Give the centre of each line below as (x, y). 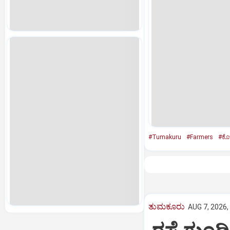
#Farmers (199, 137)
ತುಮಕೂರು (166, 206)
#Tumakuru (165, 137)
